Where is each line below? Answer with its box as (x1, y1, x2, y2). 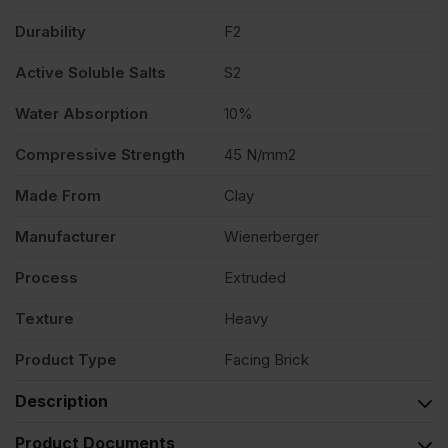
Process (15, 267, 78, 287)
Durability (15, 21, 86, 41)
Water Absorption (15, 103, 148, 123)
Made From (15, 185, 101, 205)
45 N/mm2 (224, 144, 296, 164)
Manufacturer (15, 226, 116, 246)
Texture (15, 308, 74, 328)
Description (15, 391, 108, 412)
